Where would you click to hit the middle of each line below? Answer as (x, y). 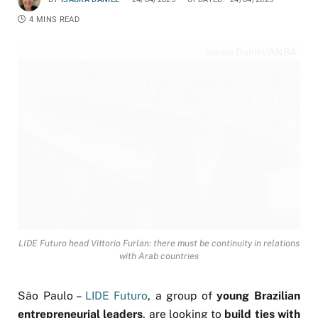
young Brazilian (259, 296)
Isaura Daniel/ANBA (251, 52)
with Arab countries (159, 256)
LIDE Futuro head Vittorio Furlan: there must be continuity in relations (159, 243)
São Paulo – (51, 296)
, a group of (182, 296)
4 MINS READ (54, 20)
